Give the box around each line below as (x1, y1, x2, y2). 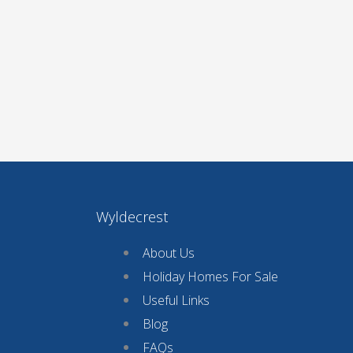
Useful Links (143, 291, 210, 309)
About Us (143, 243, 195, 262)
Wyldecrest (96, 206, 168, 226)
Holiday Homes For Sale (143, 267, 278, 285)
